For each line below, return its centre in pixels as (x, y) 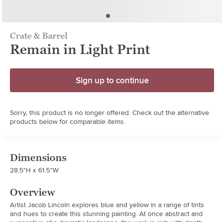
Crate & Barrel (39, 35)
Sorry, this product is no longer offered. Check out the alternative (110, 112)
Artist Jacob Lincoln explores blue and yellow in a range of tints (107, 204)
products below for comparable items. (68, 121)
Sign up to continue (112, 80)
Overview (33, 192)
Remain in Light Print (80, 49)
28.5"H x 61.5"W (34, 170)
